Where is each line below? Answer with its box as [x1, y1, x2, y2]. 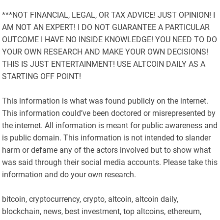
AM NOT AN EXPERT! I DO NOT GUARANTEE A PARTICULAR [2, 23, 210, 32]
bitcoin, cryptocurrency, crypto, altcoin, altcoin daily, [2, 194, 179, 204]
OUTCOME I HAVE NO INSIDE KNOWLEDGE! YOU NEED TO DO [2, 35, 218, 45]
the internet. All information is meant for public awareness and [2, 121, 218, 131]
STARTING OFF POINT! [2, 72, 82, 82]
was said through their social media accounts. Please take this [2, 158, 218, 167]
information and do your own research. [2, 170, 137, 180]
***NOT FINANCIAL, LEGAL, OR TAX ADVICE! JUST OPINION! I [2, 10, 216, 20]
